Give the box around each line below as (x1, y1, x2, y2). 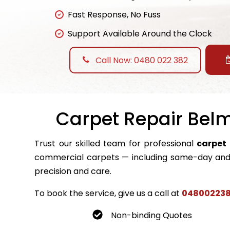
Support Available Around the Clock (68, 28, 212, 40)
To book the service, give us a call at (34, 187, 182, 199)
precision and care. (34, 165, 112, 177)
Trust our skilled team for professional (34, 137, 197, 149)
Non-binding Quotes (111, 209, 193, 221)
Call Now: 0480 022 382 (93, 54, 188, 66)
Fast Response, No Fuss (68, 9, 161, 21)
